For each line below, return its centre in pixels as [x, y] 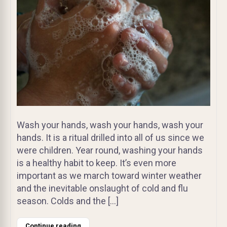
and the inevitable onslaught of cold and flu [102, 188]
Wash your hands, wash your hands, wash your [110, 125]
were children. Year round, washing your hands [110, 150]
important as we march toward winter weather [109, 176]
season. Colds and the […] [68, 201]
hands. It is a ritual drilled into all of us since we [110, 138]
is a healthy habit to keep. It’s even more [97, 163]
